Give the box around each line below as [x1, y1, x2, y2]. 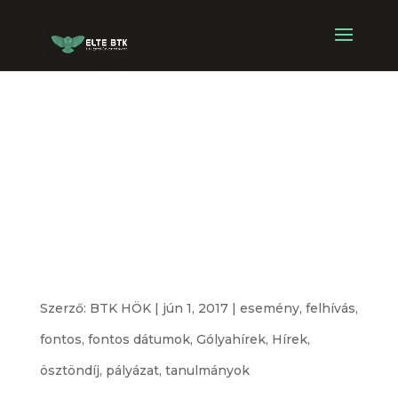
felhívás [305, 300, 355, 316]
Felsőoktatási [39, 157, 291, 206]
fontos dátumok [87, 331, 190, 347]
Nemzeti [39, 116, 195, 165]
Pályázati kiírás [39, 239, 323, 288]
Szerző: [39, 300, 90, 316]
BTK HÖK [89, 300, 151, 316]
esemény [239, 300, 299, 316]
